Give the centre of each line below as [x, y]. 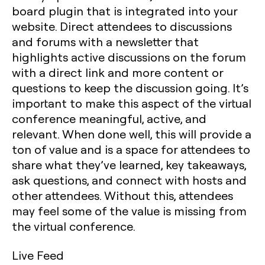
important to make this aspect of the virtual [132, 103]
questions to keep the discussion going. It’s [130, 88]
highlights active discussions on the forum [129, 57]
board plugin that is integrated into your [125, 11]
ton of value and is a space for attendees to [131, 149]
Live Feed [38, 255]
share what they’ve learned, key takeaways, [129, 164]
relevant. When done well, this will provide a [132, 134]
